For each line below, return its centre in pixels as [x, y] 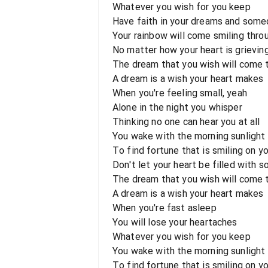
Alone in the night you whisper [177, 107]
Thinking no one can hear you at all [186, 122]
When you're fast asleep [165, 208]
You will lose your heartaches [175, 222]
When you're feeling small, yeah [180, 93]
